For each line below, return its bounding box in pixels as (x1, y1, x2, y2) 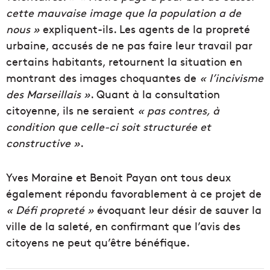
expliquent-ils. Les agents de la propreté (43, 21, 250, 37)
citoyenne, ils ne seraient (6, 102, 137, 118)
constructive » (6, 135, 80, 151)
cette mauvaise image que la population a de (6, 5, 241, 20)
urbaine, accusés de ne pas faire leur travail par (6, 37, 253, 53)
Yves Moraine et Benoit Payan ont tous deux (6, 169, 231, 185)
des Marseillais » (6, 86, 90, 102)
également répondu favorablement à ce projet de (6, 186, 262, 201)
